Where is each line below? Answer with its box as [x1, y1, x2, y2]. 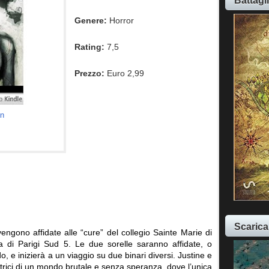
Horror [109, 16, 134, 26]
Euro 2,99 [104, 68, 145, 79]
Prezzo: [74, 68, 105, 79]
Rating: [74, 42, 105, 52]
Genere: [74, 16, 110, 26]
